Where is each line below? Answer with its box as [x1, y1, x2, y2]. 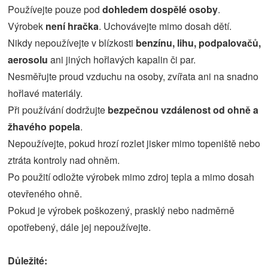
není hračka [45, 19, 99, 33]
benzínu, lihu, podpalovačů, [136, 36, 261, 50]
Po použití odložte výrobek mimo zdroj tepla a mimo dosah [8, 170, 255, 184]
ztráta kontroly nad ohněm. [8, 153, 120, 167]
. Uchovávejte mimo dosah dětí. [99, 19, 232, 33]
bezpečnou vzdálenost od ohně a [108, 103, 259, 117]
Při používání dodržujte [8, 103, 108, 117]
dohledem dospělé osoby [102, 2, 218, 16]
